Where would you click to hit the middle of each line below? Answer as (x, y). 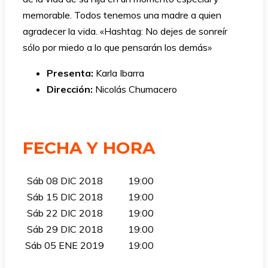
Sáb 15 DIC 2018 (65, 197)
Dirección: (71, 89)
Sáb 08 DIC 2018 (65, 180)
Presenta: (70, 73)
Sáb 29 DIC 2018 (65, 229)
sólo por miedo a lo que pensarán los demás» (117, 48)
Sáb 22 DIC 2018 (65, 213)
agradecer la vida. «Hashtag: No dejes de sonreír (125, 31)
